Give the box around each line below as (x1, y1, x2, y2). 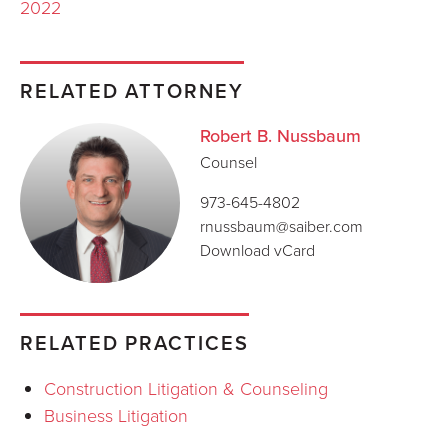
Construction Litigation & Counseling (44, 376, 328, 400)
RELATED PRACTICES (20, 328, 249, 357)
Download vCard (200, 239, 315, 261)
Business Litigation (44, 403, 188, 427)
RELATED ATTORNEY (20, 76, 244, 105)
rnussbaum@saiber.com (200, 215, 363, 237)
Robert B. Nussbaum (200, 123, 361, 149)
